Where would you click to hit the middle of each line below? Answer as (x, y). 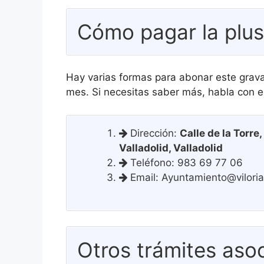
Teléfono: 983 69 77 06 (185, 162)
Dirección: (154, 133)
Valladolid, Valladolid (171, 148)
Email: (144, 177)
